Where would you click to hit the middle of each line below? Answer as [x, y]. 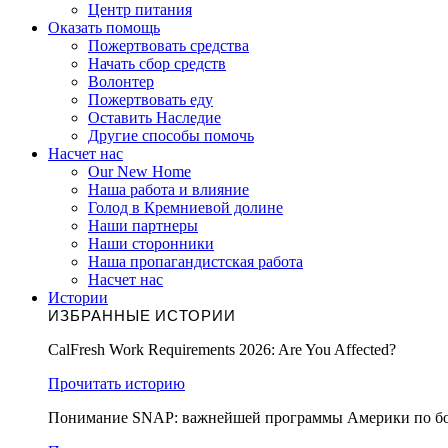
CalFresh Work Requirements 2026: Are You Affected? [222, 349]
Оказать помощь [104, 27]
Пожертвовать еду [150, 99]
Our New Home [139, 171]
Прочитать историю [116, 383]
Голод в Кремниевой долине [185, 207]
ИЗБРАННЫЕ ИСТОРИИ [142, 316]
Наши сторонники [151, 243]
